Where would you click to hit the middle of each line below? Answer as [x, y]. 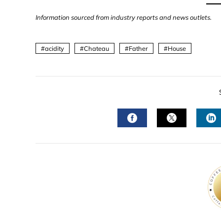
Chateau [96, 48]
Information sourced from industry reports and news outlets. [124, 17]
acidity [55, 48]
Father [138, 48]
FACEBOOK [158, 136]
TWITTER [193, 136]
